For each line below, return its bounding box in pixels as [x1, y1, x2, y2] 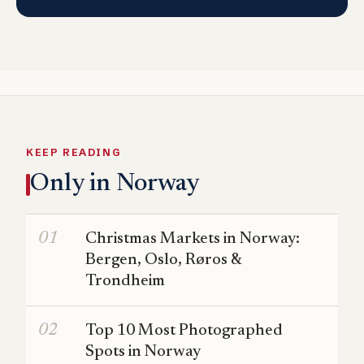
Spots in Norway [85, 344, 201, 361]
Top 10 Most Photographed [85, 323, 283, 340]
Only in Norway [30, 171, 199, 197]
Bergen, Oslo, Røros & [85, 252, 242, 269]
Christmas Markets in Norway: [85, 231, 300, 248]
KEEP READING [26, 146, 121, 159]
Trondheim [85, 273, 165, 290]
